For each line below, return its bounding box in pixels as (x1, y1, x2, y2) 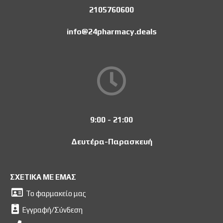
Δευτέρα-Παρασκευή (71, 136, 152, 146)
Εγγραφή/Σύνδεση (22, 205, 83, 214)
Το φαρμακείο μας (26, 189, 86, 198)
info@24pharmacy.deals (66, 26, 157, 36)
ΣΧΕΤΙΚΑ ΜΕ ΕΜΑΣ (10, 172, 76, 181)
